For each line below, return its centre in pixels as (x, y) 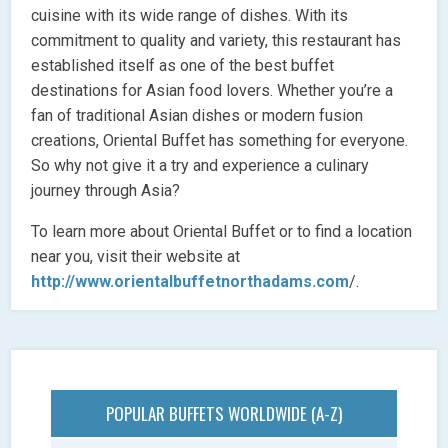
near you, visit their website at (136, 256)
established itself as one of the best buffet (183, 65)
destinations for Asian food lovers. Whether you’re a (212, 90)
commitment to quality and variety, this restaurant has (216, 40)
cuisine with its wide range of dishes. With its (190, 15)
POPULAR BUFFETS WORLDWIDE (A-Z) (224, 413)
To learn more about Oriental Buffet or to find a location (222, 231)
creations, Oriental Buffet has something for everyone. (220, 140)
